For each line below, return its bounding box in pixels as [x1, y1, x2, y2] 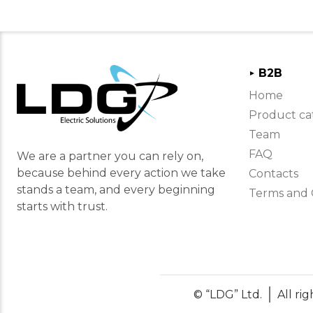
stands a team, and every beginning [17, 182, 215, 196]
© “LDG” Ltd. [193, 287, 262, 301]
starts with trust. [17, 199, 108, 213]
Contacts [248, 166, 298, 180]
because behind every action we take [17, 166, 226, 180]
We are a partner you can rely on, [17, 149, 203, 163]
